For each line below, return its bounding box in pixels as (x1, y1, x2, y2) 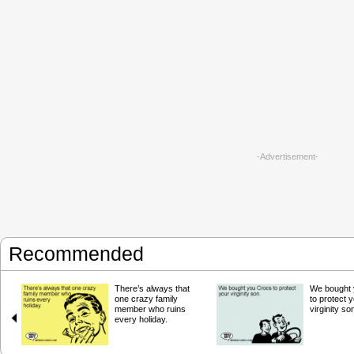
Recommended (9, 243, 144, 265)
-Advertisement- (257, 152, 318, 161)
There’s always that (115, 284, 190, 293)
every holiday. (115, 314, 168, 324)
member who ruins (115, 304, 186, 314)
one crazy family (115, 294, 178, 303)
